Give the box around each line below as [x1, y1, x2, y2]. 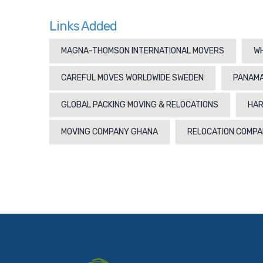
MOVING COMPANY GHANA [61, 127, 158, 137]
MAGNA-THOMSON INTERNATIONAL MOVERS [61, 46, 224, 56]
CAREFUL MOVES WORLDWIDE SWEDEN [61, 73, 204, 83]
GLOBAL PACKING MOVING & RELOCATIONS [61, 100, 218, 110]
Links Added [49, 18, 117, 34]
